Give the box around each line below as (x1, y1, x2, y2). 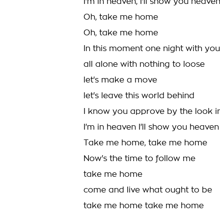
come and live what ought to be (83, 186, 212, 194)
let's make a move (83, 76, 157, 84)
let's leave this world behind (83, 92, 194, 100)
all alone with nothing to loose (83, 60, 205, 68)
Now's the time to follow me (83, 155, 195, 163)
